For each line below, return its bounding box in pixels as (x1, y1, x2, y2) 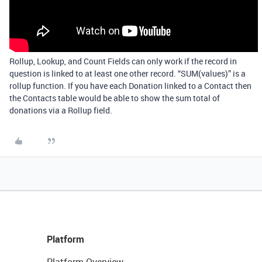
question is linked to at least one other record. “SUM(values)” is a (9, 68, 246, 79)
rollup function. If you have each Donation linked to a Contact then (9, 80, 251, 91)
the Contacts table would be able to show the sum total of (9, 92, 220, 104)
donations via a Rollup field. (9, 105, 112, 116)
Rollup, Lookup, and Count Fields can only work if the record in (9, 56, 237, 67)
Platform (47, 233, 84, 246)
